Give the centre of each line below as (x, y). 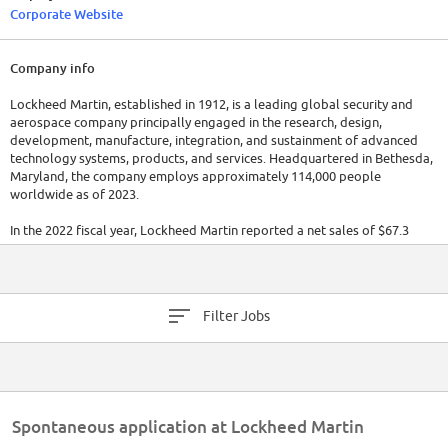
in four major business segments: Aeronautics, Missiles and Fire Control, (218, 266)
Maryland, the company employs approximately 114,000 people (195, 176)
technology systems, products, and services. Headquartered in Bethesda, (221, 158)
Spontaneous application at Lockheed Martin (188, 427)
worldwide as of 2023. (74, 194)
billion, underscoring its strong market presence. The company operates (219, 248)
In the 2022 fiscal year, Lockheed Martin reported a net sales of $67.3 (209, 230)
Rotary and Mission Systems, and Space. (125, 284)
